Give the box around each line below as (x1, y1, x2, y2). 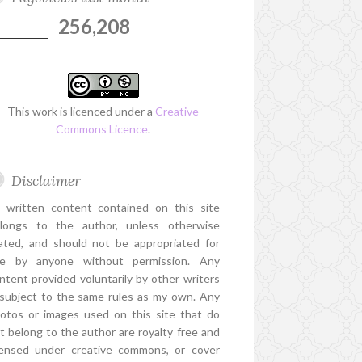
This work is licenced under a (7, 104, 156, 119)
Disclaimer (11, 171, 82, 191)
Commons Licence (56, 122, 149, 137)
